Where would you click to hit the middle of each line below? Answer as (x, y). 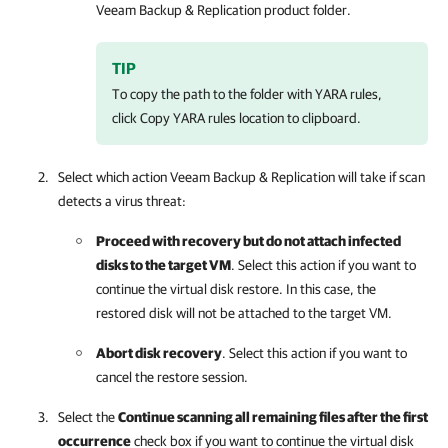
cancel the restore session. (172, 377)
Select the (88, 417)
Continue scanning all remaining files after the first (273, 417)
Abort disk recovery (159, 353)
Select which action (114, 177)
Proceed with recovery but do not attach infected (248, 241)
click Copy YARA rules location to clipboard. (236, 118)
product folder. (306, 10)
